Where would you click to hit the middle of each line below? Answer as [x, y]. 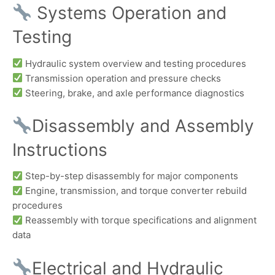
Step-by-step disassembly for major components [131, 176]
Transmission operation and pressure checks [122, 78]
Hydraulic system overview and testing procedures [135, 63]
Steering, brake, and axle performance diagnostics [134, 93]
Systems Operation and [129, 13]
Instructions [60, 150]
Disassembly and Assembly [143, 126]
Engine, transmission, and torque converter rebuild [135, 191]
